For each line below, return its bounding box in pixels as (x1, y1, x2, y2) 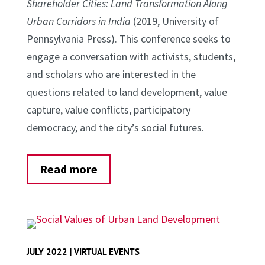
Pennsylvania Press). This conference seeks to (26, 31, 231, 46)
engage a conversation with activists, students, (26, 49, 235, 63)
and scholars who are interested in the (26, 67, 196, 81)
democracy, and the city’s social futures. (26, 120, 204, 134)
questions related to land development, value (26, 85, 227, 99)
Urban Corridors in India (26, 14, 133, 28)
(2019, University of (132, 14, 219, 28)
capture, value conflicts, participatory (26, 102, 190, 117)
